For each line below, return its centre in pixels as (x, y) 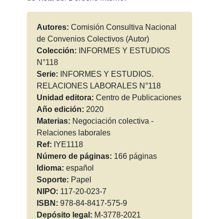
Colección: (57, 51)
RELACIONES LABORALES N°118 (99, 86)
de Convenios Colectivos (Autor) (93, 39)
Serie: (48, 74)
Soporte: (54, 180)
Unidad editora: (66, 98)
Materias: (54, 121)
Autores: (54, 27)
